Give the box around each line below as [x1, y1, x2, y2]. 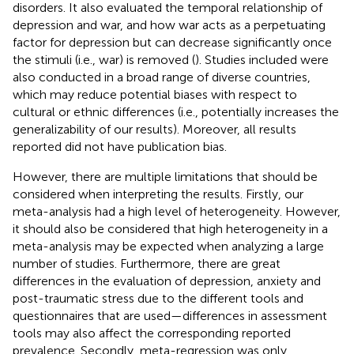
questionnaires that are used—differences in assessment [13, 307, 327, 323]
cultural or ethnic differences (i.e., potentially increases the [13, 104, 339, 119]
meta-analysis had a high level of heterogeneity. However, [13, 203, 341, 219]
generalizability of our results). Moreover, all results [13, 121, 296, 137]
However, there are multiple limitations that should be [13, 168, 318, 184]
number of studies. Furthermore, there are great [13, 255, 281, 271]
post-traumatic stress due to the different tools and [13, 290, 303, 306]
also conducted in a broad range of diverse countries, [13, 69, 311, 85]
